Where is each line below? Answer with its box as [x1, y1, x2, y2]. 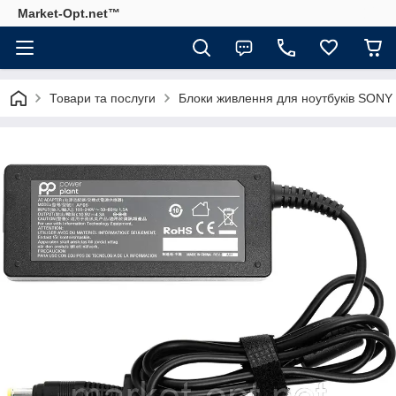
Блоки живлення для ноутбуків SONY [179, 91, 392, 105]
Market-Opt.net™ [18, 6, 120, 20]
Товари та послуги [49, 91, 156, 105]
